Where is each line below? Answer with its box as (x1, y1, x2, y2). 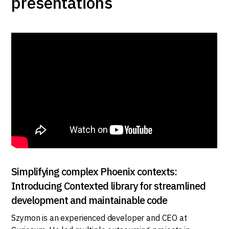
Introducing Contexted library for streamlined (11, 179, 206, 193)
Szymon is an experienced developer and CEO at (11, 213, 187, 223)
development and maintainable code (11, 193, 168, 208)
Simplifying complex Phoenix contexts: (11, 165, 177, 179)
